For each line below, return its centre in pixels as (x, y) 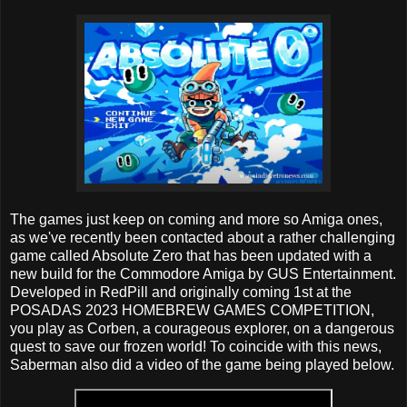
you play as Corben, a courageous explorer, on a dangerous (202, 329)
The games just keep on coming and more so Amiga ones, (196, 220)
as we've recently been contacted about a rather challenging (203, 238)
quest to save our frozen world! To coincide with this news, (196, 347)
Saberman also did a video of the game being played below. (202, 365)
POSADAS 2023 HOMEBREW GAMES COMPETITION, (192, 311)
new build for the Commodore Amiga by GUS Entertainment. (203, 274)
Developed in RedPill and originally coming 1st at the (181, 293)
